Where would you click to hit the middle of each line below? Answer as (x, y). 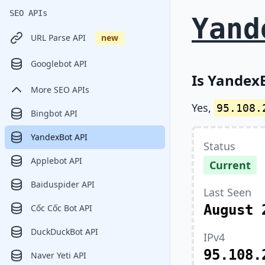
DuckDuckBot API (64, 232)
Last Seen (227, 192)
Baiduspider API (63, 184)
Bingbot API (54, 113)
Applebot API (56, 161)
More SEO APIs (60, 90)
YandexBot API (59, 137)
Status (219, 146)
